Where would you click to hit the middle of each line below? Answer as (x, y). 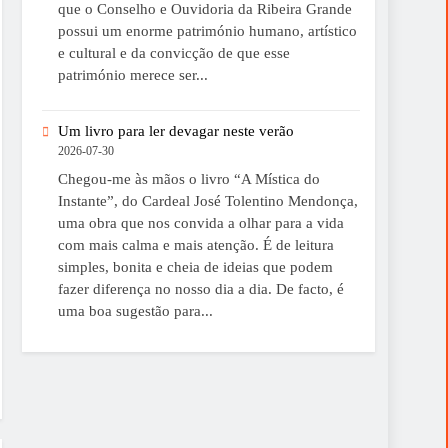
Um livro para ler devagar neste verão (175, 131)
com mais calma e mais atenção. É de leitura (195, 244)
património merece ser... (132, 75)
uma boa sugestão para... (135, 310)
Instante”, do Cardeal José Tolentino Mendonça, (207, 200)
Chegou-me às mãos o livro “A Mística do (188, 178)
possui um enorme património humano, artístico (207, 31)
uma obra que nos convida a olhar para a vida (200, 222)
